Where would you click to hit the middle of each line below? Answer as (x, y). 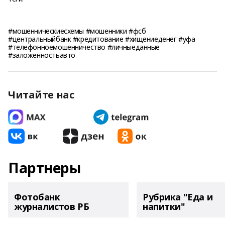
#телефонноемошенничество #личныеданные (84, 47)
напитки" (164, 206)
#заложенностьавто (42, 55)
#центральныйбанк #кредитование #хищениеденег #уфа (102, 39)
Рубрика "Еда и (178, 197)
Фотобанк (37, 197)
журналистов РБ (52, 206)
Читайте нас (41, 95)
